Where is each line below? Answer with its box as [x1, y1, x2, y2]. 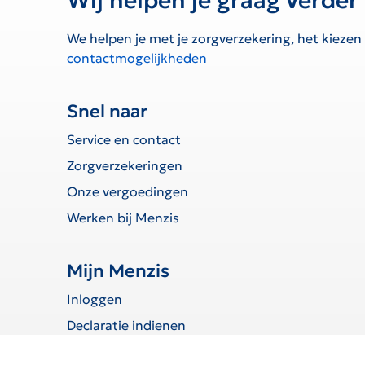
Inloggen [67, 290, 122, 307]
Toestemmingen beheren [67, 342, 222, 359]
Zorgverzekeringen [67, 156, 182, 174]
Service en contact [67, 130, 181, 147]
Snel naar [67, 99, 147, 122]
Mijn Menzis [67, 259, 169, 282]
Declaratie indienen [67, 316, 186, 333]
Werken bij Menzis [67, 209, 179, 226]
